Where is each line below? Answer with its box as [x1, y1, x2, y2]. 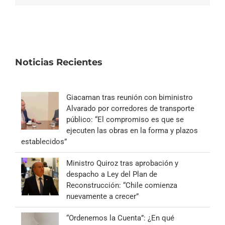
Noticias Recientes [15, 57, 102, 68]
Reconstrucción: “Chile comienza [66, 181, 177, 190]
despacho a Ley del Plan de [66, 170, 157, 179]
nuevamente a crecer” [66, 192, 139, 201]
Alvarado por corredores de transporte [66, 104, 194, 114]
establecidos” [21, 137, 67, 147]
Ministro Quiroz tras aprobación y [66, 159, 178, 168]
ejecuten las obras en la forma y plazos [66, 126, 198, 136]
